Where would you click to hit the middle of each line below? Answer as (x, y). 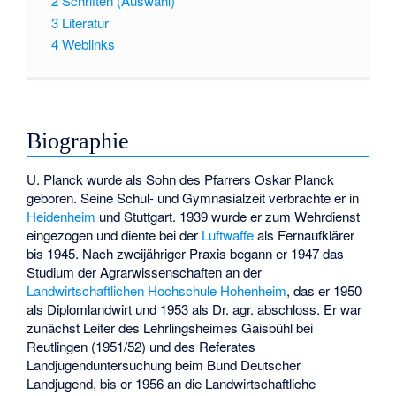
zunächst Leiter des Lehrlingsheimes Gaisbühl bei (170, 327)
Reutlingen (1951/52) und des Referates (141, 346)
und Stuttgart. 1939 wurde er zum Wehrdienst (228, 216)
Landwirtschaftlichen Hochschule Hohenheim (157, 290)
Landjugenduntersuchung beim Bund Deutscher (164, 364)
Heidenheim (61, 216)
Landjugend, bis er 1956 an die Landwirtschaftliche (171, 383)
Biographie (78, 141)
